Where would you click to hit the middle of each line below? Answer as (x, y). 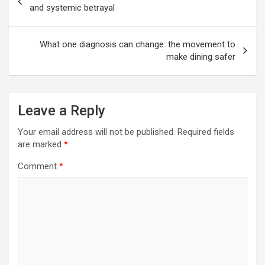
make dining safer (201, 57)
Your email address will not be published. (96, 132)
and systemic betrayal (72, 8)
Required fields (206, 132)
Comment (38, 167)
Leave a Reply (62, 111)
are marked (41, 145)
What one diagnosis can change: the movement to (138, 45)
